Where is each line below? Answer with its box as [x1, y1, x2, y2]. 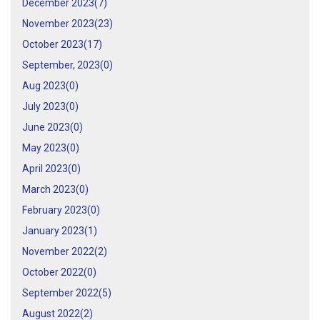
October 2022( [22, 266, 87, 279]
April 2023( [22, 163, 71, 175]
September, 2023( [22, 59, 104, 71]
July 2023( [22, 101, 69, 113]
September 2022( [22, 287, 102, 299]
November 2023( [22, 18, 98, 30]
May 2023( [22, 142, 70, 154]
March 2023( [22, 184, 79, 196]
